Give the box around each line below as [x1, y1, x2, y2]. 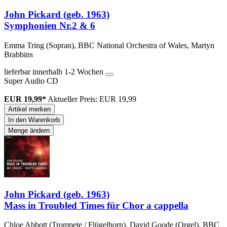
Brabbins [4, 50, 33, 59]
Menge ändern [8, 126, 50, 134]
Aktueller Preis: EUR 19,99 [48, 94, 136, 103]
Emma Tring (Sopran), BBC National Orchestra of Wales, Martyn [4, 41, 214, 50]
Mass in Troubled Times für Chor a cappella [4, 200, 188, 211]
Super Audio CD [4, 76, 58, 85]
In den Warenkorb [8, 116, 60, 124]
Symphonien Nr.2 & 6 [4, 20, 95, 31]
